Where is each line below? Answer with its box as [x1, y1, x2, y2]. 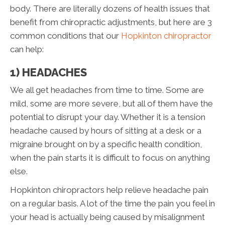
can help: [10, 44, 44, 54]
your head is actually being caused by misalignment [10, 211, 205, 222]
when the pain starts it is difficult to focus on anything [10, 152, 210, 163]
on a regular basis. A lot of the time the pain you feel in [10, 198, 215, 208]
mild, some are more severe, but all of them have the [10, 98, 213, 108]
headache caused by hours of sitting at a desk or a [10, 125, 201, 136]
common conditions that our [10, 30, 121, 41]
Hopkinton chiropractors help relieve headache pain [10, 184, 208, 195]
